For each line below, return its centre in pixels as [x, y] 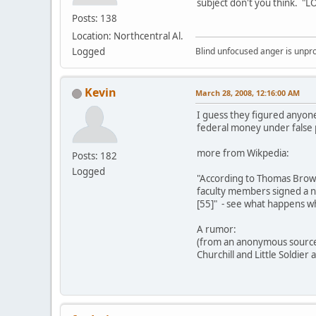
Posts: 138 [95, 18]
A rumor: [217, 229]
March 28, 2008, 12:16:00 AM [248, 92]
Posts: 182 [95, 156]
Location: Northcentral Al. [128, 36]
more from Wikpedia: [243, 153]
